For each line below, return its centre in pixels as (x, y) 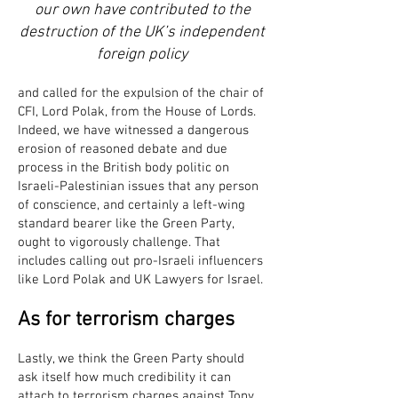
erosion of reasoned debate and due (123, 149)
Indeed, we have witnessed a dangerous (133, 131)
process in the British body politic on (123, 168)
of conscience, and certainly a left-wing (131, 205)
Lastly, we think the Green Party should (131, 359)
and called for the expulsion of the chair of (141, 93)
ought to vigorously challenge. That (119, 243)
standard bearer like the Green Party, (126, 224)
